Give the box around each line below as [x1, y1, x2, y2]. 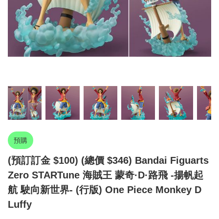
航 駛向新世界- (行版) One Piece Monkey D [8, 184, 201, 196]
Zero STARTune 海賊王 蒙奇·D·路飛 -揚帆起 [8, 170, 203, 181]
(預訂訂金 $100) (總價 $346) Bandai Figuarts [8, 155, 209, 166]
